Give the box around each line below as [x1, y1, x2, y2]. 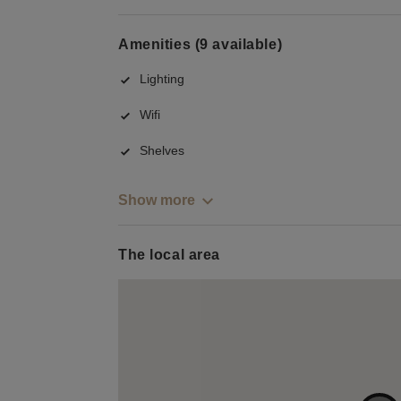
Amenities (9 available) [118, 36, 283, 52]
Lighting [140, 72, 184, 87]
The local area [118, 247, 220, 263]
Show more [118, 192, 195, 208]
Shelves [140, 143, 184, 158]
